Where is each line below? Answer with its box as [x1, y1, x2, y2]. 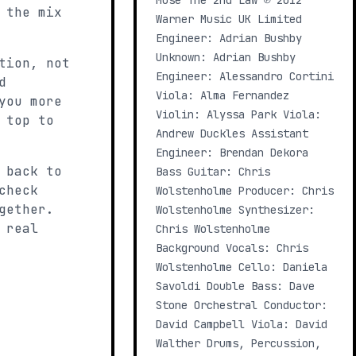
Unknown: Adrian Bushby [156, 50, 296, 64]
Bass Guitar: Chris [156, 164, 270, 179]
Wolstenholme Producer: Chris [156, 184, 334, 198]
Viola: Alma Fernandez [156, 88, 289, 103]
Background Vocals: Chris [156, 241, 308, 255]
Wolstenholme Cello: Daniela [156, 260, 327, 274]
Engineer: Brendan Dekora [156, 145, 308, 160]
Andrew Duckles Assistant [156, 126, 308, 141]
